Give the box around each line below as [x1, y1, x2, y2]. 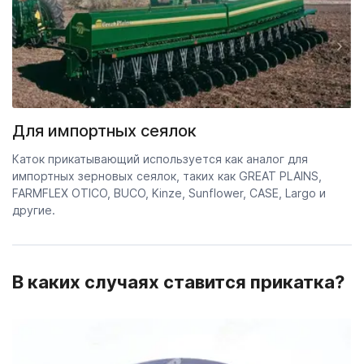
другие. [12, 203, 58, 218]
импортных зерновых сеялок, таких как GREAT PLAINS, [12, 169, 322, 184]
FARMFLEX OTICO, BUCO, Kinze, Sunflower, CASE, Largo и [12, 186, 326, 201]
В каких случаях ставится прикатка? [12, 271, 344, 293]
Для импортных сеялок [12, 121, 197, 141]
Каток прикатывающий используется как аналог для [12, 152, 308, 167]
